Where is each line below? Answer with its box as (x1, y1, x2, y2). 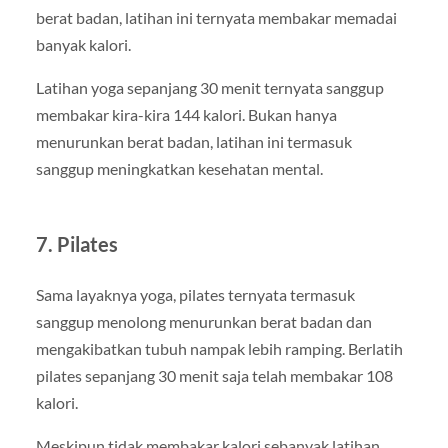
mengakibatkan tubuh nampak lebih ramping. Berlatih (35, 339, 403, 359)
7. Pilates (35, 232, 118, 257)
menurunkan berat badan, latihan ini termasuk (35, 132, 352, 152)
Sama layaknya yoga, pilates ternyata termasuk (35, 285, 355, 305)
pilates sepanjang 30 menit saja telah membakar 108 (35, 366, 393, 386)
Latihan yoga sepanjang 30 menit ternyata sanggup (35, 78, 384, 98)
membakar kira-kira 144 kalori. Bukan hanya (35, 105, 337, 125)
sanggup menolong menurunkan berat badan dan (35, 312, 372, 332)
